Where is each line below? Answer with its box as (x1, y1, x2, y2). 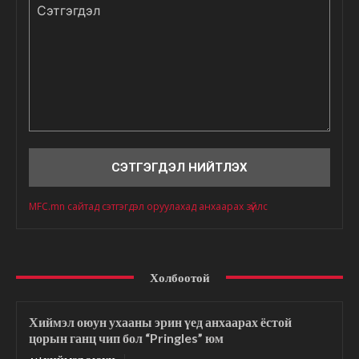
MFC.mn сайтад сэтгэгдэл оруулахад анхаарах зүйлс (29, 199, 268, 213)
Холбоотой (149, 269, 210, 284)
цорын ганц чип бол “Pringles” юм (29, 329, 224, 345)
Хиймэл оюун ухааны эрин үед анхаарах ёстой (29, 313, 292, 329)
